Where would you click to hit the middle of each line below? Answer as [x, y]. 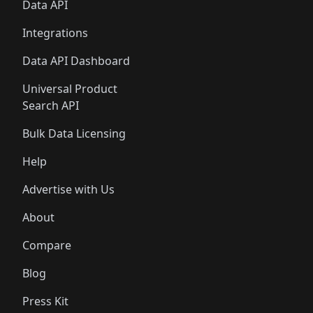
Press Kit [45, 301]
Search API [51, 105]
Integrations [55, 33]
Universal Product [70, 89]
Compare [47, 245]
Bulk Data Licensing [74, 133]
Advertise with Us [68, 189]
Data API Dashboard [76, 61]
